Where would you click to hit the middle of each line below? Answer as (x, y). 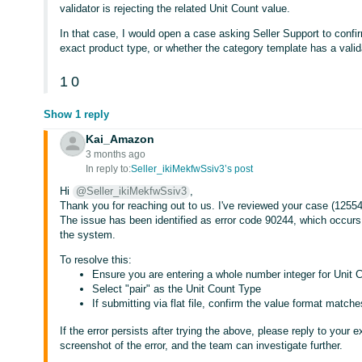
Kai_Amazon (120, 139)
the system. (88, 235)
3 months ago (116, 154)
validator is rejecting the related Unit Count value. (175, 8)
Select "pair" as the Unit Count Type (177, 289)
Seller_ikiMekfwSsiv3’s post (192, 169)
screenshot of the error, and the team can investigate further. (202, 345)
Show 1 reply (77, 114)
